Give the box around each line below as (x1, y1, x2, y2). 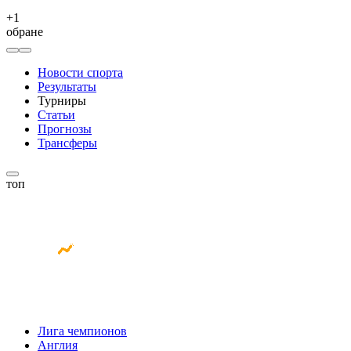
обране (6, 25, 43, 38)
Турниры (38, 94, 86, 107)
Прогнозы (38, 122, 92, 136)
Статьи (38, 108, 75, 121)
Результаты (38, 80, 96, 93)
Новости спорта (38, 66, 123, 79)
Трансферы (38, 136, 97, 150)
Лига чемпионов (38, 324, 127, 338)
